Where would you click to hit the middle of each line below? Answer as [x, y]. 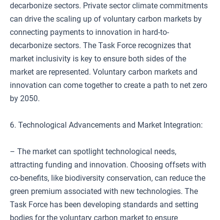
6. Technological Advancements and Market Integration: [106, 125]
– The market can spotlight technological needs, [93, 151]
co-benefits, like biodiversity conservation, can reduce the [108, 178]
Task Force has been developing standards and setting [104, 205]
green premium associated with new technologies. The [104, 191]
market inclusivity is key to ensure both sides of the [98, 59]
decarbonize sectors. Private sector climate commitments [109, 6]
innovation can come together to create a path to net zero [109, 85]
